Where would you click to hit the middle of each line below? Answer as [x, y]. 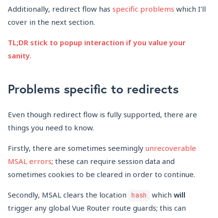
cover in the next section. [51, 22]
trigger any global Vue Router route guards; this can [97, 208]
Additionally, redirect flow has [60, 9]
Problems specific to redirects [93, 89]
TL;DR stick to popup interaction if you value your [97, 43]
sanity [19, 56]
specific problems [143, 9]
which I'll [190, 9]
